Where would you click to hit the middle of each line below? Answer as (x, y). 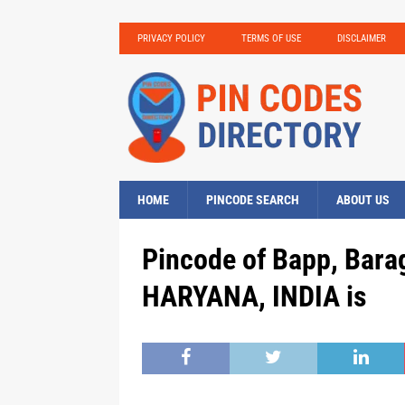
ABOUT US (363, 200)
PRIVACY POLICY (171, 38)
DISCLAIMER (362, 38)
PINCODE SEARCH (253, 200)
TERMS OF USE (271, 38)
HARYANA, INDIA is (254, 297)
